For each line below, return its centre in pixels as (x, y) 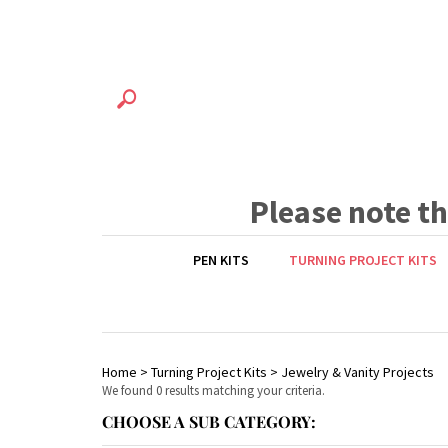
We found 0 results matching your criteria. (213, 390)
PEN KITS (221, 260)
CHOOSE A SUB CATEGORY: (209, 422)
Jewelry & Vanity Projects (357, 372)
